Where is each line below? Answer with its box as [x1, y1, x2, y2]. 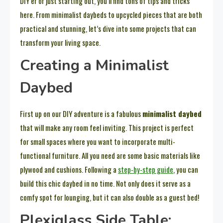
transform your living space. [20, 37, 101, 48]
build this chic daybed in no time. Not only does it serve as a [20, 178, 191, 189]
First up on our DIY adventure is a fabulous [20, 108, 142, 119]
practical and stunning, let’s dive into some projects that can [20, 23, 196, 34]
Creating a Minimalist [20, 55, 169, 76]
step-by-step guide [118, 164, 173, 175]
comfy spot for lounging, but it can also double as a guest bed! [20, 192, 199, 203]
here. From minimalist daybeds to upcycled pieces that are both [20, 9, 202, 20]
